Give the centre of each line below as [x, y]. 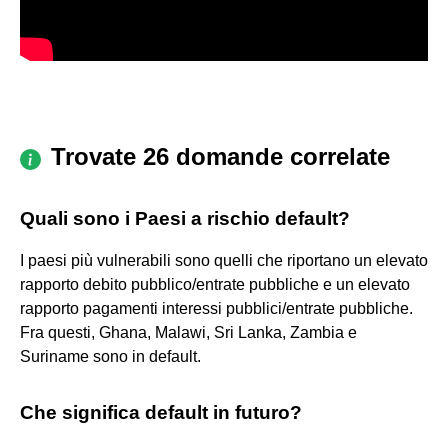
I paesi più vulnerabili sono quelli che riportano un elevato [224, 260]
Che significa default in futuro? [161, 412]
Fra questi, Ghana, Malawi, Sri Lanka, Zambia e [188, 332]
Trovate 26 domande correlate [220, 156]
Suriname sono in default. [110, 356]
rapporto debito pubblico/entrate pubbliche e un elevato [215, 284]
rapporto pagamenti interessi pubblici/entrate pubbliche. [216, 308]
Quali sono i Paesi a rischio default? [185, 218]
